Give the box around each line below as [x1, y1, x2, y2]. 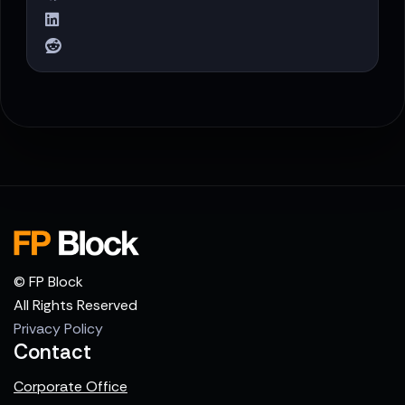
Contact [14, 338, 91, 365]
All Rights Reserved [14, 295, 137, 315]
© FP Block [14, 271, 83, 291]
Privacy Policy [14, 318, 103, 338]
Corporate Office [14, 376, 127, 396]
